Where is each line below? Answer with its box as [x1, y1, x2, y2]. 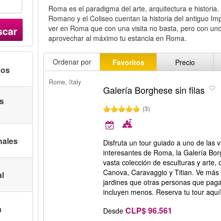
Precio [175, 57, 195, 67]
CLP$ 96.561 [125, 204, 173, 216]
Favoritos [112, 57, 145, 67]
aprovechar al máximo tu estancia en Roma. [48, 33, 187, 43]
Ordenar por [52, 57, 91, 67]
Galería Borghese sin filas [103, 83, 205, 96]
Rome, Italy [49, 77, 81, 86]
